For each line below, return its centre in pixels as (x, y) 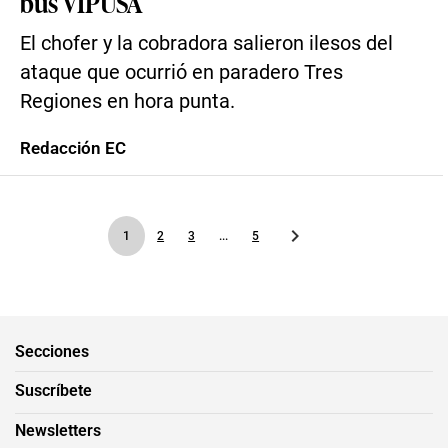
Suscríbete (53, 390)
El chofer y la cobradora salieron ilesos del (206, 43)
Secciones (52, 351)
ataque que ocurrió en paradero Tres (181, 72)
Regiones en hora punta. (127, 101)
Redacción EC (73, 148)
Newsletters (58, 430)
